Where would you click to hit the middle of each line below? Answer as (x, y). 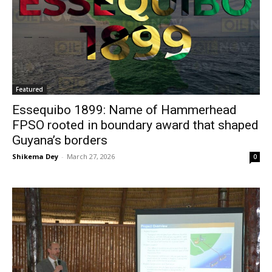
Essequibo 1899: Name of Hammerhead (124, 110)
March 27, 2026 (91, 157)
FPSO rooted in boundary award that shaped (135, 125)
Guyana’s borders (60, 141)
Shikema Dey (35, 157)
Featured (29, 90)
